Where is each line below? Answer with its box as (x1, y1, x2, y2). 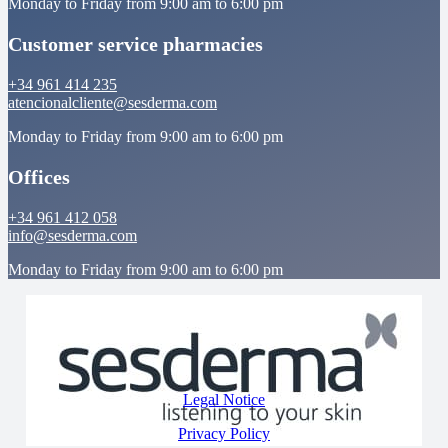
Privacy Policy (178, 424, 270, 442)
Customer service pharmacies (8, 32, 263, 55)
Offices (8, 165, 70, 188)
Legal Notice (183, 390, 265, 408)
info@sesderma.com (8, 226, 137, 244)
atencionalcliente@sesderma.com (8, 93, 217, 111)
